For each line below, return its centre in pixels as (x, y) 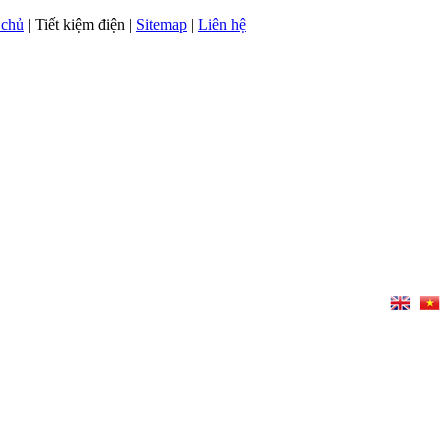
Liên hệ (222, 24)
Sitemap (161, 24)
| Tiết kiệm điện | (80, 24)
